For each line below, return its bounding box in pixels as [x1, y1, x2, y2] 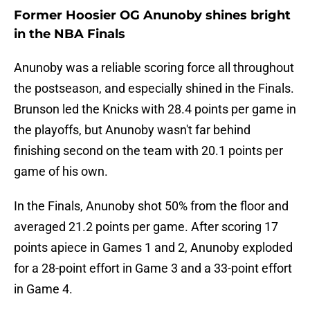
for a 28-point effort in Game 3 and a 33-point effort [14, 261, 292, 276]
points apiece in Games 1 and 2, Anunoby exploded [14, 240, 293, 255]
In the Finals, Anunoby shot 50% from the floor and [14, 199, 289, 214]
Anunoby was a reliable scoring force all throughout [14, 60, 294, 75]
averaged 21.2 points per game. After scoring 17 [14, 219, 278, 235]
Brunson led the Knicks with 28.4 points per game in [14, 102, 296, 117]
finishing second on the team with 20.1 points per [14, 143, 283, 158]
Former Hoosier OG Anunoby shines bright [14, 8, 291, 24]
